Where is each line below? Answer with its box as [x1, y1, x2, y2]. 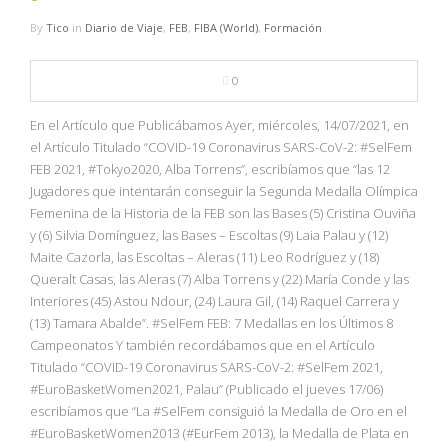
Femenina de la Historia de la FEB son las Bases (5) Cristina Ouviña [30, 203, 416, 222]
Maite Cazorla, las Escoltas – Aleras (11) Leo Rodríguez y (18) [30, 247, 379, 266]
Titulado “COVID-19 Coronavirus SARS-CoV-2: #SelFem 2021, [30, 357, 383, 376]
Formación [264, 19, 322, 35]
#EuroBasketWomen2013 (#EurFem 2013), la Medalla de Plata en [30, 423, 409, 442]
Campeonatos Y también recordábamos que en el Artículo [30, 335, 375, 354]
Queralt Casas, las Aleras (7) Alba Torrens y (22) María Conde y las [30, 269, 409, 288]
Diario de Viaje [85, 19, 163, 35]
